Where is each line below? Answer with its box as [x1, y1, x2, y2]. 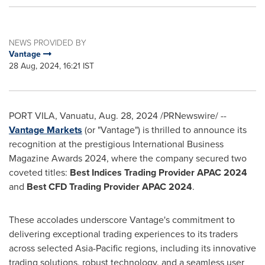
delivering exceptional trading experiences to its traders [9, 227, 238, 241]
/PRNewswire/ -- [158, 109, 227, 122]
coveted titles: [9, 166, 70, 179]
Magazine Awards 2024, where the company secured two [9, 151, 247, 165]
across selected [9, 241, 75, 255]
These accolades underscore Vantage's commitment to [9, 213, 235, 227]
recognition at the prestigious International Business [9, 137, 224, 151]
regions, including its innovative [122, 241, 256, 255]
